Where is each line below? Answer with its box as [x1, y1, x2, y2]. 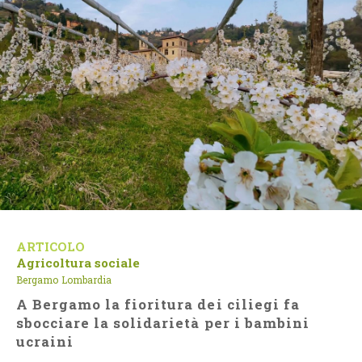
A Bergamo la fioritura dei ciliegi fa [16, 295, 300, 314]
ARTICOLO [16, 238, 85, 255]
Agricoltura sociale [16, 255, 140, 271]
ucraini [16, 332, 74, 351]
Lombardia [61, 273, 112, 286]
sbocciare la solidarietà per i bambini [16, 314, 309, 332]
